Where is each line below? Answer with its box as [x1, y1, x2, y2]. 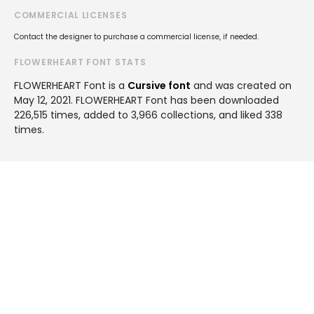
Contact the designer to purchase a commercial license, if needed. [14, 31, 259, 42]
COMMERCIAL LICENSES [14, 8, 128, 21]
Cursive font [128, 78, 191, 93]
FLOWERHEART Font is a [14, 78, 128, 93]
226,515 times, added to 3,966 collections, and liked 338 [14, 107, 282, 122]
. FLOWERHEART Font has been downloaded [71, 93, 279, 107]
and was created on [191, 78, 292, 93]
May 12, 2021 [14, 93, 71, 107]
